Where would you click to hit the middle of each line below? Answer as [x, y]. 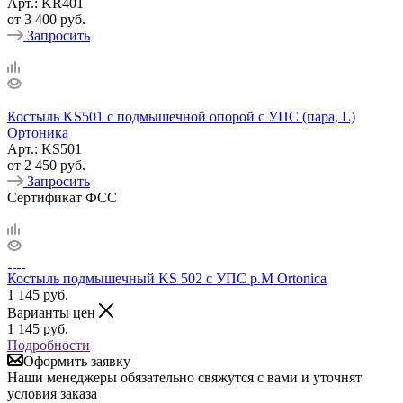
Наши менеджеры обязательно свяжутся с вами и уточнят [184, 377]
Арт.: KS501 [45, 148]
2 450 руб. [55, 165]
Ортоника [38, 132]
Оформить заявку [77, 361]
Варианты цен [53, 312]
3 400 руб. [55, 19]
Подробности [49, 345]
